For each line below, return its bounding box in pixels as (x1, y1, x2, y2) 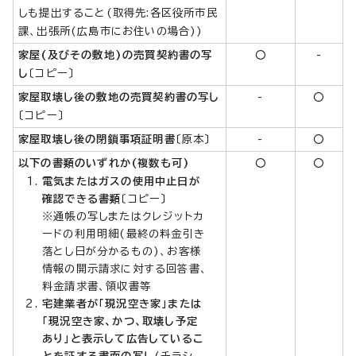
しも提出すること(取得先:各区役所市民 (18, 6, 218, 18)
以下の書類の (18, 157, 87, 168)
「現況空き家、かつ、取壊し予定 (42, 315, 198, 327)
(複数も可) (131, 157, 191, 168)
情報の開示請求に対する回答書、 (42, 262, 207, 274)
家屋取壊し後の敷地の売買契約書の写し (18, 91, 220, 103)
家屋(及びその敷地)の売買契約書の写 (18, 48, 213, 60)
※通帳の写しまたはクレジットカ (42, 210, 204, 222)
